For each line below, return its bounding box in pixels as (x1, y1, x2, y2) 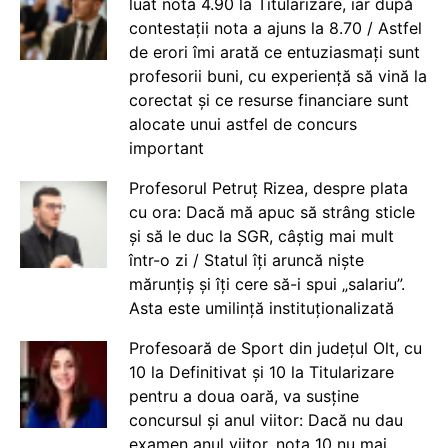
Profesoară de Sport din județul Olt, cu (128, 337, 422, 358)
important (128, 137, 204, 158)
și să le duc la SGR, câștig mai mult (128, 225, 394, 246)
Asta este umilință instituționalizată (128, 297, 394, 318)
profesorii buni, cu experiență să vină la (128, 65, 427, 86)
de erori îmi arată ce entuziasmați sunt (128, 41, 420, 62)
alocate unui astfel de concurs (128, 113, 357, 134)
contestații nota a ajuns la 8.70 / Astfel (128, 17, 422, 38)
